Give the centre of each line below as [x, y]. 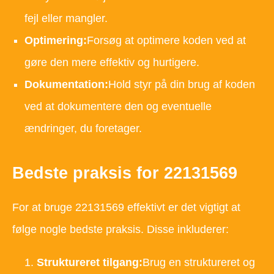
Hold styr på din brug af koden [182, 84]
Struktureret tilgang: [90, 262]
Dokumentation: [67, 84]
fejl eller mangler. [66, 18]
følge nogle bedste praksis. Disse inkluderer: [120, 229]
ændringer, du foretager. [83, 128]
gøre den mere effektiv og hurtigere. [112, 62]
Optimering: [56, 40]
